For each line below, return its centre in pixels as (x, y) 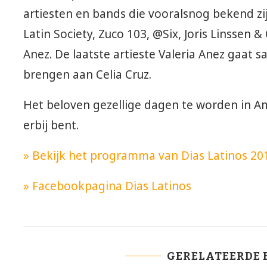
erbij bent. (51, 125)
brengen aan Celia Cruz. (88, 75)
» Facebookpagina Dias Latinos (108, 186)
